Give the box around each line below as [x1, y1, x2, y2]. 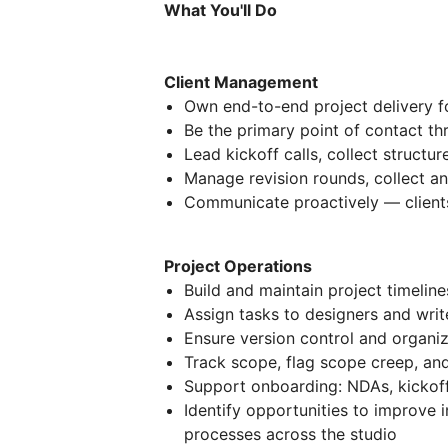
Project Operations [164, 255, 312, 276]
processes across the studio [184, 423, 397, 444]
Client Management [164, 71, 318, 92]
